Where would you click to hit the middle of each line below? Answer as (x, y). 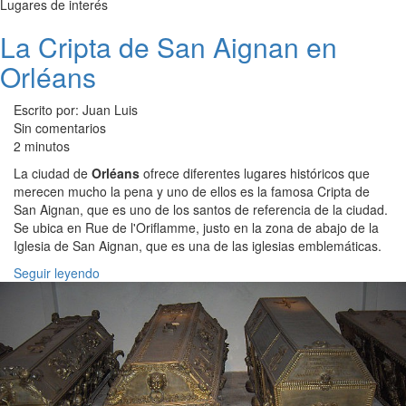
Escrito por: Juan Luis (76, 110)
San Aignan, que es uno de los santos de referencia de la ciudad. (201, 210)
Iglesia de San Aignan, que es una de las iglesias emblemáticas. (198, 246)
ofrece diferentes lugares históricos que (255, 174)
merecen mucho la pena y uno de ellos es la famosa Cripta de (192, 192)
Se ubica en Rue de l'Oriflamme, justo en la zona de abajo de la (196, 228)
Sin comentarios (60, 128)
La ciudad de (53, 174)
